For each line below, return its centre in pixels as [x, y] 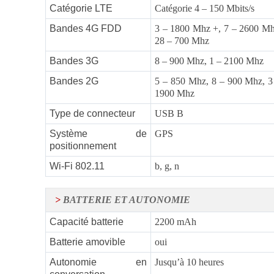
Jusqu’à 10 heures [189, 262]
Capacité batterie [87, 222]
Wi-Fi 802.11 [77, 166]
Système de [98, 134]
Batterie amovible [87, 242]
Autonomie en [98, 262]
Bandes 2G [74, 81]
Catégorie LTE [81, 9]
